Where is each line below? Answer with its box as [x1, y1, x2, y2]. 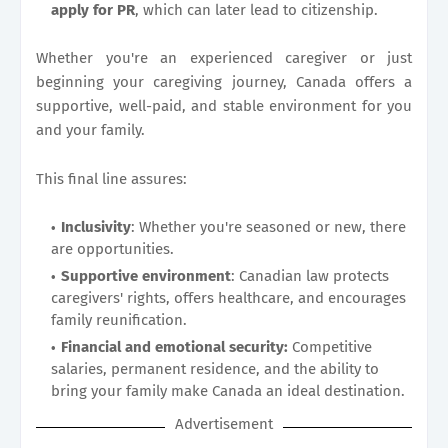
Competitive [292, 337, 372, 356]
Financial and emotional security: [61, 337, 292, 356]
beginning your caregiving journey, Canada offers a [36, 72, 412, 91]
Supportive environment [61, 266, 231, 285]
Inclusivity [61, 217, 131, 236]
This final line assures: [36, 169, 187, 188]
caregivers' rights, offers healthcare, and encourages [51, 288, 406, 307]
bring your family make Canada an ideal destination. [51, 381, 405, 400]
